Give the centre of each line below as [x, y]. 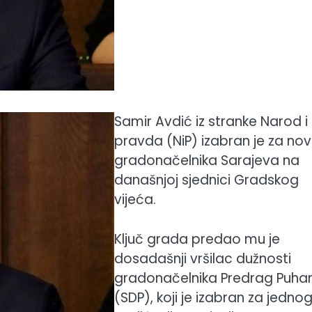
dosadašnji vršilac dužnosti [203, 258]
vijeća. [135, 200]
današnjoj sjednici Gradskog [206, 180]
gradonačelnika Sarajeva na [207, 161]
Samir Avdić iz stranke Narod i [211, 122]
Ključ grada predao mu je [197, 239]
